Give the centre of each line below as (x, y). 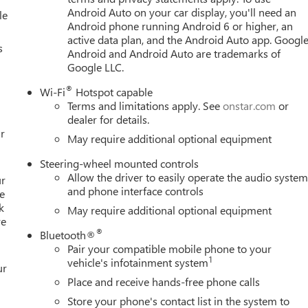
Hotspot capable (113, 92)
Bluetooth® (68, 235)
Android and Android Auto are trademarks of (174, 54)
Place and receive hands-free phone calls (164, 282)
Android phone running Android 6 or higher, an (180, 26)
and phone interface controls (136, 191)
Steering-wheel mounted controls (120, 164)
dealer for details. (109, 120)
